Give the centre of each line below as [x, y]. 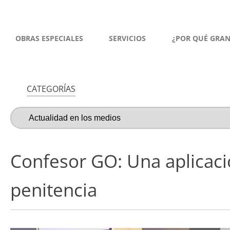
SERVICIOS [128, 38]
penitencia [54, 190]
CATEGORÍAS [51, 89]
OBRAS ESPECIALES [49, 38]
